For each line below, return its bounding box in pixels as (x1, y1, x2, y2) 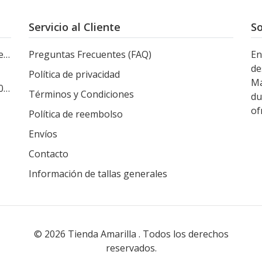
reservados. (105, 241, 157, 254)
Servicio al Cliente (29, 19, 120, 35)
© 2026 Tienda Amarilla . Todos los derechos (33, 227, 229, 240)
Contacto (29, 147, 68, 161)
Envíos (29, 127, 57, 141)
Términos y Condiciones (29, 88, 134, 101)
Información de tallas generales (29, 167, 167, 181)
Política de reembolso (29, 108, 123, 121)
